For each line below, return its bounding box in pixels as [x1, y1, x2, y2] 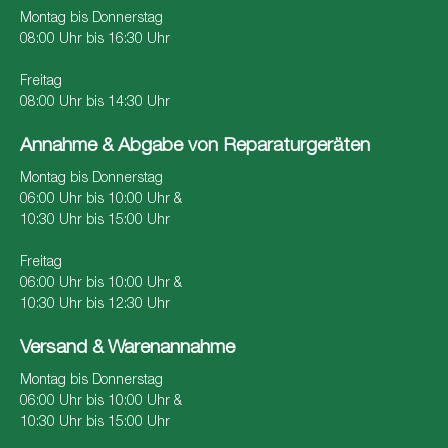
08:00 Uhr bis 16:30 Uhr [20, 32, 170, 47]
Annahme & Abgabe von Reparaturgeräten [20, 137, 370, 157]
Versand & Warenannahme [20, 339, 235, 359]
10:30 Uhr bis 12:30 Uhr [20, 298, 170, 313]
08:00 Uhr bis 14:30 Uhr [20, 95, 170, 110]
